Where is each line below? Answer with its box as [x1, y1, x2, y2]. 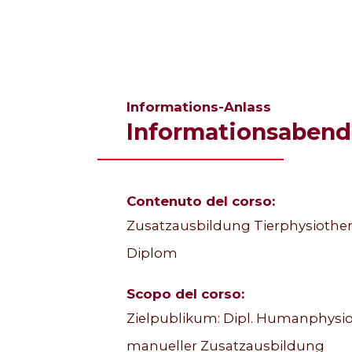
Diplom [126, 245, 178, 262]
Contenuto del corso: [126, 193, 275, 210]
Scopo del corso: [126, 285, 244, 302]
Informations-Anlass [126, 98, 271, 115]
